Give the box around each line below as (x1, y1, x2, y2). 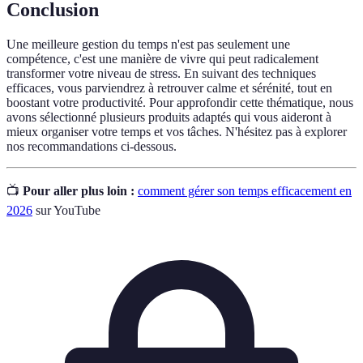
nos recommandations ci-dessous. (6, 139, 177, 153)
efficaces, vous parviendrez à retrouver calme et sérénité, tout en (6, 81, 332, 95)
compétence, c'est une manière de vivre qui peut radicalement (6, 52, 318, 66)
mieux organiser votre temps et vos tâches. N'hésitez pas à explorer (6, 125, 347, 139)
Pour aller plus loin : (23, 184, 135, 198)
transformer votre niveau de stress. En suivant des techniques (6, 66, 316, 80)
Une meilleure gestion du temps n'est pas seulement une (6, 37, 290, 51)
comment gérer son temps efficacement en (138, 184, 352, 198)
